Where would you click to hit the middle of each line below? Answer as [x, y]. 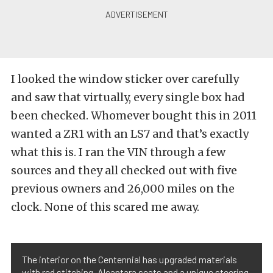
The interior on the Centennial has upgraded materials [129, 260]
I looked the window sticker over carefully [125, 79]
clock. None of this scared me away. [105, 207]
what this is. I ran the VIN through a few [118, 152]
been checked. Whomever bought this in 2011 [134, 116]
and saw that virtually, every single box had [128, 97]
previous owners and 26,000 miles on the [123, 189]
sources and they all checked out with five [124, 171]
